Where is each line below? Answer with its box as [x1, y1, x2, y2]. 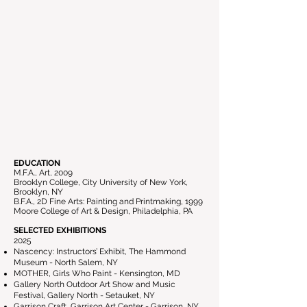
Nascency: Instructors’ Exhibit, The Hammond [14, 247, 186, 256]
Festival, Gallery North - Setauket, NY [14, 291, 155, 300]
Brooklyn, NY [14, 187, 63, 197]
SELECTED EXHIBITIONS [14, 225, 106, 235]
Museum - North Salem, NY [14, 258, 118, 267]
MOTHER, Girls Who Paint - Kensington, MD [14, 269, 180, 278]
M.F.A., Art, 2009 [14, 168, 73, 177]
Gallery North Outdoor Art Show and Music [14, 280, 175, 289]
